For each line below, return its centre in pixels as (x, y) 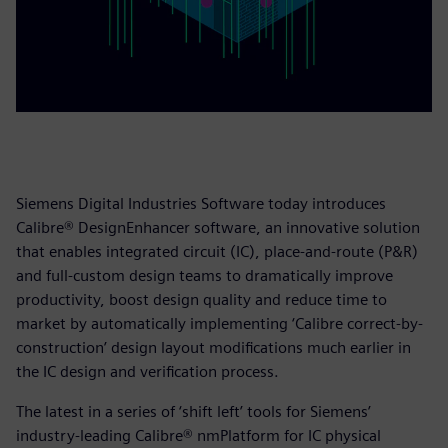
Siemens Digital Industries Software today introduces (201, 203)
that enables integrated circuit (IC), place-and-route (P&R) (217, 251)
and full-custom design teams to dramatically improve (204, 275)
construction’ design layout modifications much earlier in (213, 347)
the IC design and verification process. (147, 371)
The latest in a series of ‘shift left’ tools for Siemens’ (193, 411)
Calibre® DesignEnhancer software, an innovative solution (218, 227)
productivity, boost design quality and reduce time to (201, 299)
